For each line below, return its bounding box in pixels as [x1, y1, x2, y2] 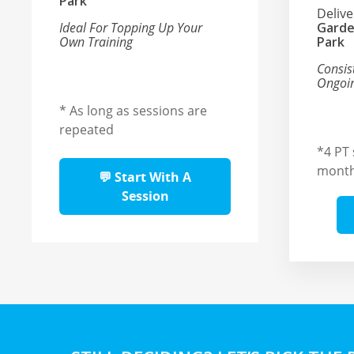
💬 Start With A [99, 168, 192, 186]
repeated [59, 121, 115, 139]
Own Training [59, 33, 134, 51]
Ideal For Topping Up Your [59, 19, 203, 37]
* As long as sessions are [59, 102, 208, 120]
